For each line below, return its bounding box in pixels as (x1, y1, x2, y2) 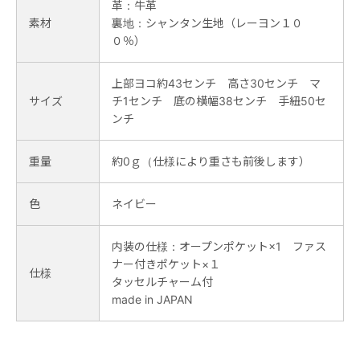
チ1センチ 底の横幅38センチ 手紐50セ (112, 93, 326, 108)
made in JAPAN (112, 292, 193, 306)
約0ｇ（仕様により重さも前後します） (112, 153, 310, 168)
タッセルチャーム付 (112, 274, 213, 288)
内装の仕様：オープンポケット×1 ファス (112, 239, 326, 253)
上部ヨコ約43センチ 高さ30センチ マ (112, 76, 321, 90)
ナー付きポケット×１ (112, 256, 220, 271)
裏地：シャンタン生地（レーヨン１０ (112, 15, 303, 30)
